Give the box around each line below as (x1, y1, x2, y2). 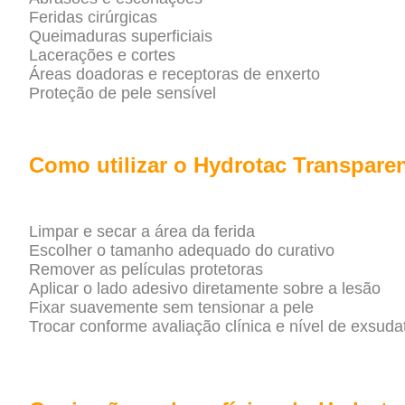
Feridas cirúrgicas (29, 8, 157, 27)
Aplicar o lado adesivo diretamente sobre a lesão (29, 279, 381, 298)
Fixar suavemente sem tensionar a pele (29, 298, 314, 317)
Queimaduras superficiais (29, 27, 212, 46)
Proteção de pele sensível (29, 84, 216, 103)
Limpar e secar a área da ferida (29, 222, 255, 241)
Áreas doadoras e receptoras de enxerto (29, 65, 320, 84)
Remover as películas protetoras (29, 260, 263, 279)
